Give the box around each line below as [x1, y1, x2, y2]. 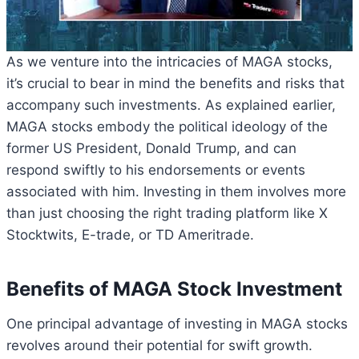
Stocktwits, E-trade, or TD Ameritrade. [6, 226, 254, 243]
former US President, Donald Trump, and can [6, 139, 296, 156]
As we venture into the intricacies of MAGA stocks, [6, 53, 333, 70]
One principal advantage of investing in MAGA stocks [6, 315, 348, 332]
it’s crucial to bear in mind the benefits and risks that [6, 75, 345, 91]
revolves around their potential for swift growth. [6, 337, 313, 353]
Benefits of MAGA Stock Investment [6, 276, 342, 301]
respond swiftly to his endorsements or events [6, 161, 305, 178]
